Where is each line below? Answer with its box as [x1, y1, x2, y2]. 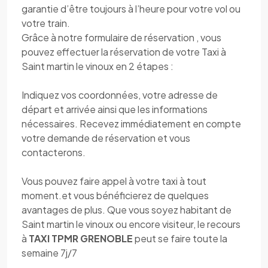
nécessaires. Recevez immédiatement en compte [22, 117, 241, 130]
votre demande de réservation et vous [22, 132, 190, 144]
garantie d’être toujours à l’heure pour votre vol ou [22, 2, 240, 15]
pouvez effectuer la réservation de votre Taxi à [22, 45, 226, 58]
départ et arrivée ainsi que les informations [22, 103, 208, 115]
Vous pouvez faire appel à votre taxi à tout [22, 175, 206, 187]
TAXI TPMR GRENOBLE [29, 232, 135, 245]
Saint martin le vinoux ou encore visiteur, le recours [22, 218, 240, 230]
